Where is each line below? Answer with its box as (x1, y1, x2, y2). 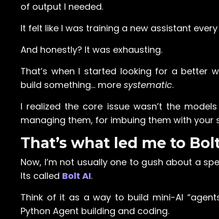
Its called (21, 170, 60, 182)
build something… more (21, 79, 124, 91)
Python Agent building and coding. (21, 205, 169, 218)
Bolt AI (62, 170, 91, 182)
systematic (124, 79, 172, 91)
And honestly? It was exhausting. (21, 44, 162, 56)
